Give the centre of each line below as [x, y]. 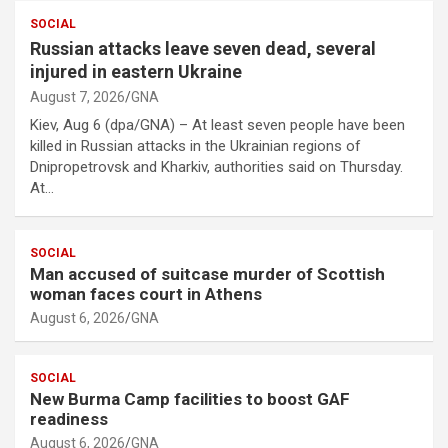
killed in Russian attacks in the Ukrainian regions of [195, 146]
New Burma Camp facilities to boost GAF [190, 399]
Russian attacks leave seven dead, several [203, 49]
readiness [73, 419]
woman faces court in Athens [146, 294]
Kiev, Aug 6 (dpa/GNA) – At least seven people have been [217, 125]
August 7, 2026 [77, 97]
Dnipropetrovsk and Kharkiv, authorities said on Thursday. [216, 167]
